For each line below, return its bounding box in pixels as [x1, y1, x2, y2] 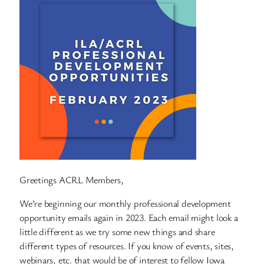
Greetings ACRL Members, [19, 173, 124, 187]
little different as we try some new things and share [19, 225, 215, 239]
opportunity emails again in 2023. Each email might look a [19, 211, 238, 225]
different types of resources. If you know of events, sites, [19, 239, 235, 253]
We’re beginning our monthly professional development [19, 197, 231, 210]
